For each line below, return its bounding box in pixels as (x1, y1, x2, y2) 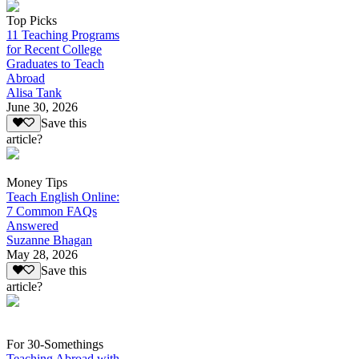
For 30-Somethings (6, 337, 103, 352)
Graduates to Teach (6, 56, 104, 71)
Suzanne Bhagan (6, 233, 92, 248)
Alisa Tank (6, 85, 62, 99)
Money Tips (6, 175, 67, 190)
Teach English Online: (6, 190, 119, 204)
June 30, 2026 (6, 99, 78, 114)
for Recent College (6, 42, 102, 56)
